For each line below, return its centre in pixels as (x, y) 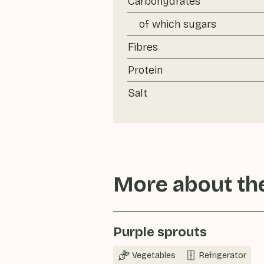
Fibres (143, 47)
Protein (145, 70)
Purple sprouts (160, 232)
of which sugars (178, 24)
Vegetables (154, 255)
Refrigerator (223, 255)
